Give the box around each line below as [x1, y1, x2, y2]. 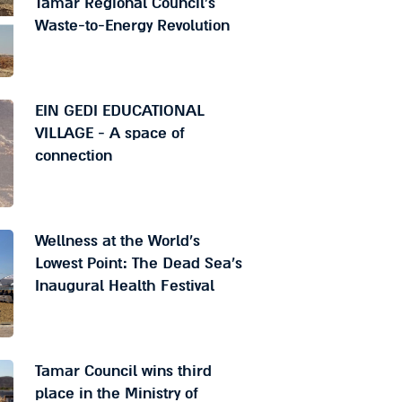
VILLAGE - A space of [34, 123, 185, 144]
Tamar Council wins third [34, 361, 212, 382]
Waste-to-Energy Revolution [34, 15, 230, 37]
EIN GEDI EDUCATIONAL [34, 100, 205, 122]
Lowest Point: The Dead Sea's [34, 253, 242, 275]
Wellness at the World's [34, 231, 200, 252]
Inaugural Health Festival [34, 275, 214, 297]
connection [34, 145, 112, 167]
